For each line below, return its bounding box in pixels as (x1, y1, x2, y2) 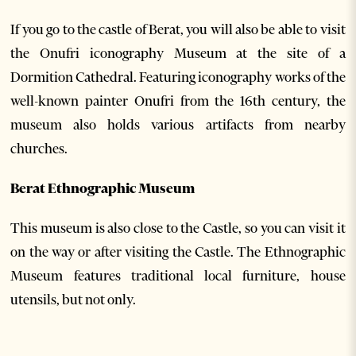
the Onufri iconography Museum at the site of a (10, 44, 346, 62)
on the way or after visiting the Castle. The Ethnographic (10, 242, 346, 261)
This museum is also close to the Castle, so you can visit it (10, 219, 346, 237)
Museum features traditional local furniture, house (10, 266, 346, 284)
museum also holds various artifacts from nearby (10, 115, 346, 133)
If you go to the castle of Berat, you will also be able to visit (10, 20, 346, 38)
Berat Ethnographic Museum (10, 179, 195, 197)
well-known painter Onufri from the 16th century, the (10, 91, 346, 110)
